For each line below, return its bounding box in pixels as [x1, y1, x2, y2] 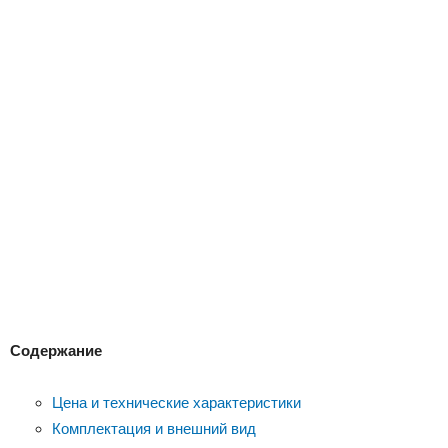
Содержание [10, 342, 102, 359]
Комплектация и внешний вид [52, 420, 256, 437]
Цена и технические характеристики [52, 394, 301, 411]
